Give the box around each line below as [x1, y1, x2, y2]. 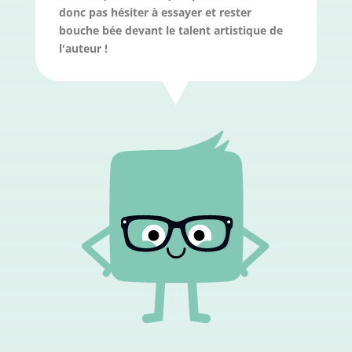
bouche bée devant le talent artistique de [58, 23, 283, 38]
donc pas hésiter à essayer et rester [58, 5, 251, 20]
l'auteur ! [58, 41, 108, 57]
